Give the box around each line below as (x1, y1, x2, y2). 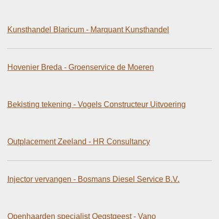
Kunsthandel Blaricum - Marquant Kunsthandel (7, 25, 169, 34)
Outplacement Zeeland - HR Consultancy (7, 137, 150, 146)
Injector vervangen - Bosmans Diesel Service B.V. (7, 175, 179, 183)
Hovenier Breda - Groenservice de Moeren (7, 63, 154, 71)
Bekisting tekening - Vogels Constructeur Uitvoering (7, 100, 186, 109)
